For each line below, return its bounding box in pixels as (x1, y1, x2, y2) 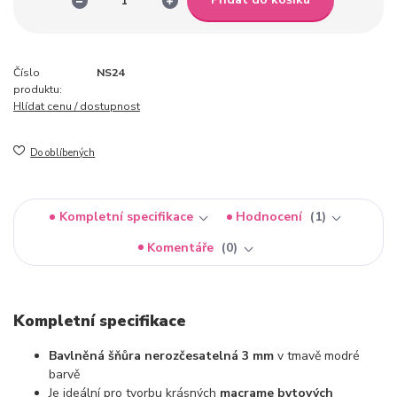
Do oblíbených (30, 145, 96, 160)
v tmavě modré (274, 346, 360, 364)
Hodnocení (236, 208, 307, 226)
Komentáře (147, 238, 218, 256)
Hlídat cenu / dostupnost (13, 98, 140, 113)
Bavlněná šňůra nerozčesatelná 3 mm (49, 346, 274, 364)
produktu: (13, 82, 62, 97)
